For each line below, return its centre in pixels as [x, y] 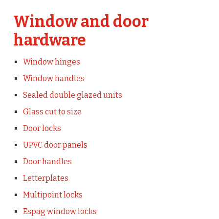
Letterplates [45, 178]
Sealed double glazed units [72, 95]
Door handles [47, 162]
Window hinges [51, 62]
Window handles [54, 79]
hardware [49, 40]
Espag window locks [60, 212]
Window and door [81, 22]
